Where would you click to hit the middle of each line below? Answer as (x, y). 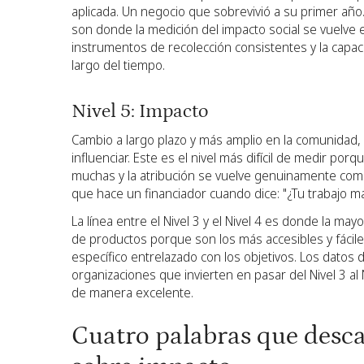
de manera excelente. (132, 292)
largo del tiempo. (118, 65)
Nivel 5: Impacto (142, 111)
